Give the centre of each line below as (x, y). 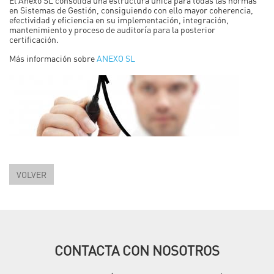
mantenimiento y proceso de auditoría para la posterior (112, 29)
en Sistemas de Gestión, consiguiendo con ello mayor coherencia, (131, 9)
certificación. (34, 39)
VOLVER (31, 174)
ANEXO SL (116, 58)
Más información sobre (53, 58)
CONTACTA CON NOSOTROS (137, 250)
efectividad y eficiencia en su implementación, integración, (119, 19)
